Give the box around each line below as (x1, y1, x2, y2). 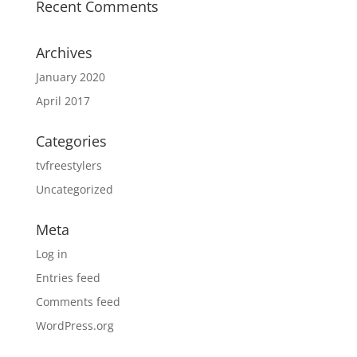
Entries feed (35, 270, 100, 285)
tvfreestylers (35, 158, 102, 173)
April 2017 (35, 93, 90, 108)
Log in (35, 246, 68, 261)
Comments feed (35, 294, 120, 309)
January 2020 (35, 69, 105, 84)
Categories (35, 131, 107, 151)
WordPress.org (35, 318, 114, 333)
